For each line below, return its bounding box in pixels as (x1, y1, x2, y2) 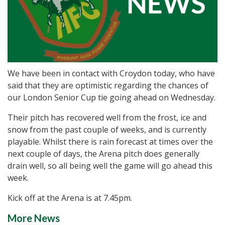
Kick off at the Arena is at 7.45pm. (8, 192, 132, 204)
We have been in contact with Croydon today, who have (8, 68, 215, 79)
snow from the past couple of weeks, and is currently (8, 124, 206, 136)
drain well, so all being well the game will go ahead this (8, 160, 212, 172)
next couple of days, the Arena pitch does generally (8, 148, 199, 160)
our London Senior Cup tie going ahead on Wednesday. (8, 92, 215, 103)
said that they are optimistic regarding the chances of (8, 80, 208, 91)
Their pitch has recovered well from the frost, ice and (8, 112, 206, 124)
